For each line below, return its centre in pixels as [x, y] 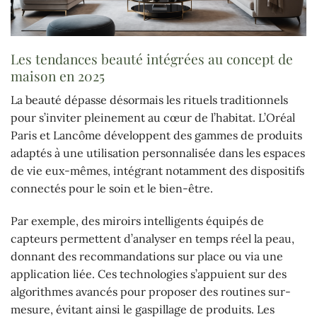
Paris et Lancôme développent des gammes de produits [156, 135]
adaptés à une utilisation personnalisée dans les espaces [158, 152]
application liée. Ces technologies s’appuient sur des [149, 273]
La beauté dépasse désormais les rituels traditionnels [149, 99]
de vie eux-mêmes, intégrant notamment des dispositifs [157, 170]
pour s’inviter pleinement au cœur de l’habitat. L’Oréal [153, 117]
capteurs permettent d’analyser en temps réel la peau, [152, 238]
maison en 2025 [58, 76]
